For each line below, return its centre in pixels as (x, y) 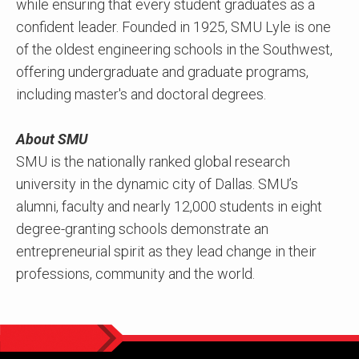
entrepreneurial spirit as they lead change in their (166, 252)
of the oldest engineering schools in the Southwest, (174, 50)
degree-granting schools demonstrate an (142, 229)
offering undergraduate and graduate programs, (162, 72)
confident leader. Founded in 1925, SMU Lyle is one (173, 27)
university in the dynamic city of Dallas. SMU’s (157, 184)
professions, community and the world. (135, 274)
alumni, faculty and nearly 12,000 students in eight (169, 207)
